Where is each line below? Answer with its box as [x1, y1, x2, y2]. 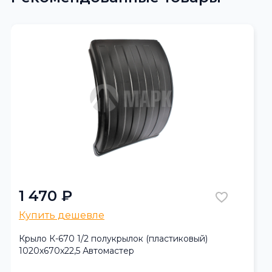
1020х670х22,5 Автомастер [19, 245, 134, 256]
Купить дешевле [19, 209, 104, 221]
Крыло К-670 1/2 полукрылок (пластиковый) [19, 233, 208, 244]
